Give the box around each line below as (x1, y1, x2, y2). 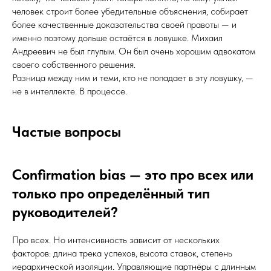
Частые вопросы (12, 123, 121, 140)
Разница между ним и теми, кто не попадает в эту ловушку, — (12, 72, 253, 83)
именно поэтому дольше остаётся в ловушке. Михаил (12, 32, 223, 44)
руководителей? (12, 203, 118, 221)
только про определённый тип (12, 184, 210, 202)
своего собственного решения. (12, 59, 135, 70)
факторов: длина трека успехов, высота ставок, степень (12, 247, 232, 259)
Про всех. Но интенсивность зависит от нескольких (12, 234, 220, 246)
